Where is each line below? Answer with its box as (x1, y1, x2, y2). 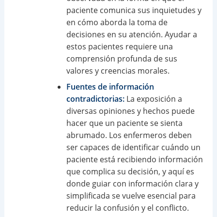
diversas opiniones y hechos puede (66, 105, 195, 116)
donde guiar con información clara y (66, 178, 199, 189)
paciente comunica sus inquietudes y (66, 4, 201, 15)
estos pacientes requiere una (66, 41, 173, 52)
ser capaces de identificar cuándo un (66, 141, 201, 153)
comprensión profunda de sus (66, 53, 177, 64)
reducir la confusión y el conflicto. (66, 202, 189, 213)
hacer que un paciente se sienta (66, 117, 183, 128)
